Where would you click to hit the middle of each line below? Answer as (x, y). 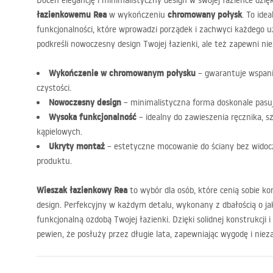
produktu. (54, 161)
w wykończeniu (137, 15)
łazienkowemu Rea (72, 15)
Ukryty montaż (77, 146)
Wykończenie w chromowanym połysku (122, 73)
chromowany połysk (205, 15)
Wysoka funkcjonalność (93, 117)
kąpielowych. (59, 132)
